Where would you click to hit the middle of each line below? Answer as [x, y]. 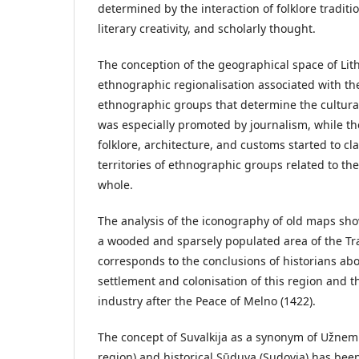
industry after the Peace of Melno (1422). [207, 301]
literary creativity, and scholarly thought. [207, 28]
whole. [115, 184]
